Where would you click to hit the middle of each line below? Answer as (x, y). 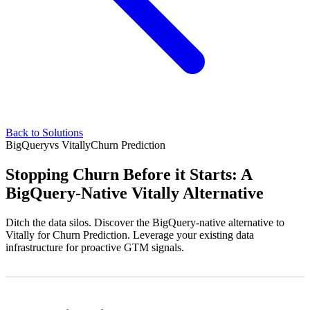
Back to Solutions (44, 133)
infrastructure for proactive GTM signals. (95, 247)
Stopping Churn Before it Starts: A (129, 174)
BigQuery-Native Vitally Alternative (135, 193)
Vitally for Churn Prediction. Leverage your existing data (130, 235)
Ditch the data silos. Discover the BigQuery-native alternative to (145, 222)
